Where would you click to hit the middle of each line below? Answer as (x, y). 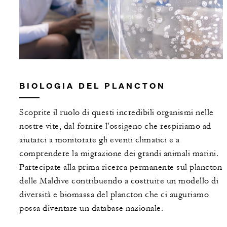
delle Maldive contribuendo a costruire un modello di (119, 181)
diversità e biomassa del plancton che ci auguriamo (114, 195)
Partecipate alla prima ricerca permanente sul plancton (121, 167)
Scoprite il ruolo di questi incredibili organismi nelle (117, 113)
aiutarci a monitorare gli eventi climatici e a (99, 140)
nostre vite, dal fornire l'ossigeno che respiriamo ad (115, 126)
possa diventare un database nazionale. (91, 209)
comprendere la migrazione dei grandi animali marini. (119, 154)
